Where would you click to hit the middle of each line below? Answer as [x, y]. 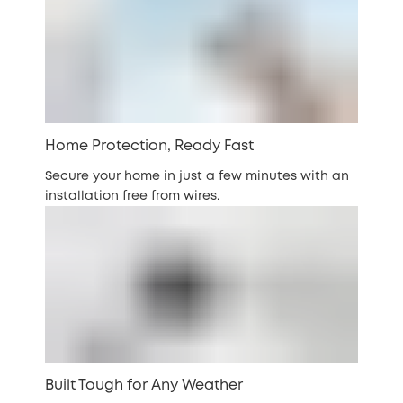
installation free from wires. [132, 197]
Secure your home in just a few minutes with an [197, 177]
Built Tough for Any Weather [144, 386]
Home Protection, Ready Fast [149, 147]
